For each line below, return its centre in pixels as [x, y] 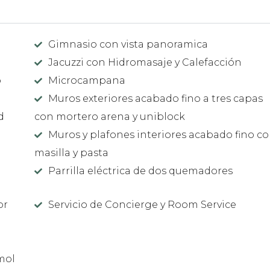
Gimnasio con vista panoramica [128, 45]
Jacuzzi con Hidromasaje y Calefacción [145, 63]
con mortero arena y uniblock [110, 117]
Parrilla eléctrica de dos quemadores [141, 171]
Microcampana [87, 81]
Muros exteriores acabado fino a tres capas [156, 99]
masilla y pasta [72, 153]
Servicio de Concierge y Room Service [143, 204]
